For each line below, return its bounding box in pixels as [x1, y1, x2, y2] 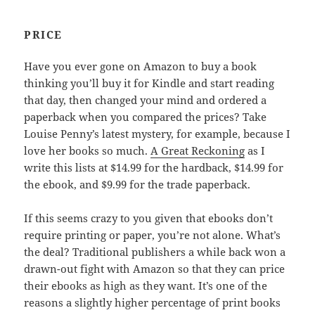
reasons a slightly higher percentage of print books [24, 295, 281, 310]
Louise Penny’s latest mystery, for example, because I [24, 127, 291, 141]
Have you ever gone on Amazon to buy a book [24, 59, 257, 74]
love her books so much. [24, 143, 151, 158]
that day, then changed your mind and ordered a [24, 93, 267, 108]
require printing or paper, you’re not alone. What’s [24, 228, 281, 243]
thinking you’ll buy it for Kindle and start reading [24, 76, 275, 91]
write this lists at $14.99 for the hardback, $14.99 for [24, 160, 284, 175]
